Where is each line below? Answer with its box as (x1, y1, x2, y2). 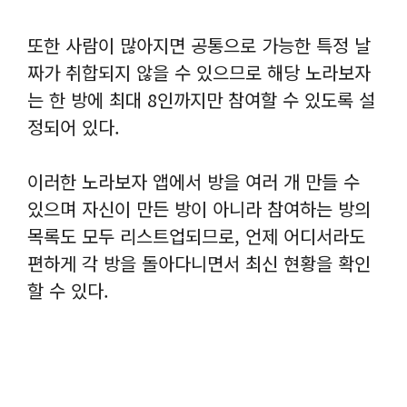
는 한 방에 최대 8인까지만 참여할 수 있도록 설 (27, 85, 375, 113)
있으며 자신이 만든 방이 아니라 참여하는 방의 (27, 194, 371, 222)
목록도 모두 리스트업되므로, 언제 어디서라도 (27, 222, 365, 249)
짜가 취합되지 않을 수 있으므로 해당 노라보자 (27, 58, 371, 85)
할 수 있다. (27, 276, 109, 303)
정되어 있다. (27, 113, 120, 140)
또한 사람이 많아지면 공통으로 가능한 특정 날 (27, 31, 371, 58)
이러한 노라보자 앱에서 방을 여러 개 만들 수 (27, 167, 360, 194)
